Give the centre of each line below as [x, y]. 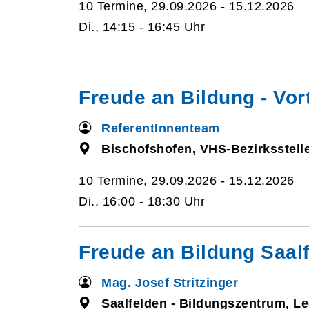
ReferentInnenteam [161, 128]
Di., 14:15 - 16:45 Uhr [142, 27]
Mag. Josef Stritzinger [170, 283]
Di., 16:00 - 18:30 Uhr [142, 201]
